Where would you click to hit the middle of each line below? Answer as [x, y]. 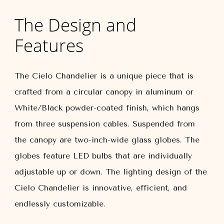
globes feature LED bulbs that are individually [103, 156]
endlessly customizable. [60, 204]
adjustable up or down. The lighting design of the [111, 172]
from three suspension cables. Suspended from [105, 124]
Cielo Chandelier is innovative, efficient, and [101, 188]
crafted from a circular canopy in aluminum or [104, 92]
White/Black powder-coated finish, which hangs [107, 108]
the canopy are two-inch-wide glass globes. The [107, 140]
